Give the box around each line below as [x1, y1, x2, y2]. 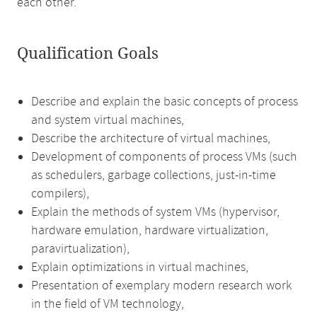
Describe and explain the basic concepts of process [31, 93, 298, 110]
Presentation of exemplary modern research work [31, 277, 292, 294]
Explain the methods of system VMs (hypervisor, [31, 204, 279, 221]
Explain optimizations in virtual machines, [31, 259, 248, 276]
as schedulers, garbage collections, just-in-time [31, 167, 276, 184]
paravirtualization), [31, 241, 129, 258]
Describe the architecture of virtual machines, [31, 130, 270, 147]
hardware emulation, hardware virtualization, [31, 222, 268, 239]
